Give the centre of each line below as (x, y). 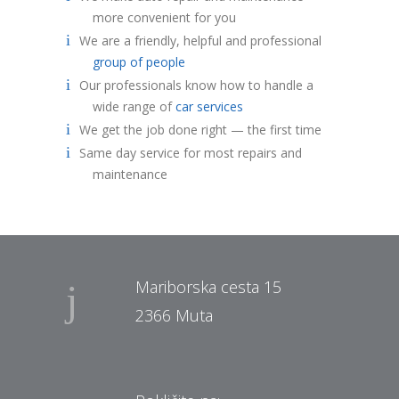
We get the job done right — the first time (200, 129)
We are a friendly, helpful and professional (200, 40)
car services (209, 106)
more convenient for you (164, 17)
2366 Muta (174, 315)
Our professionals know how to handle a (196, 85)
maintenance (130, 174)
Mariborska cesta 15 (208, 286)
